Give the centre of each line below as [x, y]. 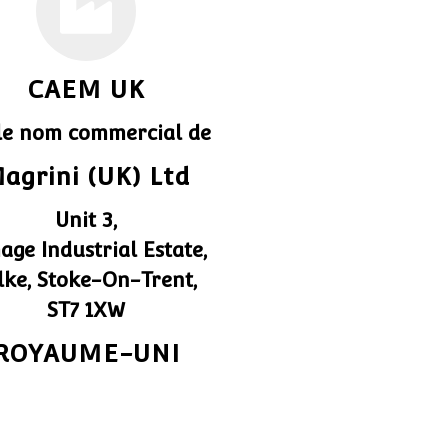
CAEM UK [86, 89]
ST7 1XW [86, 310]
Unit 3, [86, 220]
